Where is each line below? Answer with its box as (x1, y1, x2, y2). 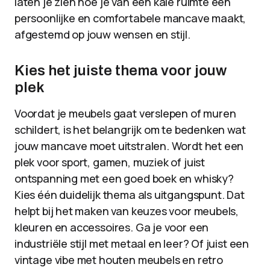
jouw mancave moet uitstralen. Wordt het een (14, 139, 244, 153)
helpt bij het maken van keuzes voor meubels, (14, 204, 239, 218)
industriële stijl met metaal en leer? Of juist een (14, 236, 250, 251)
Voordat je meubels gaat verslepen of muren (14, 106, 236, 121)
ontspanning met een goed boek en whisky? (14, 171, 234, 186)
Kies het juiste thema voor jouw (14, 63, 227, 78)
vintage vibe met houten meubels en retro (14, 253, 223, 267)
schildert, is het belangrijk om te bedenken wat (14, 122, 246, 137)
